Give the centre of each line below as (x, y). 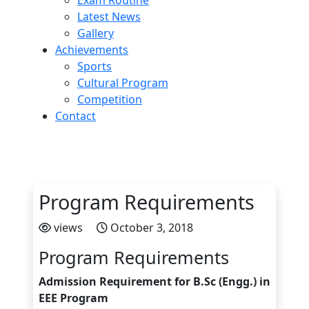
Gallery (96, 33)
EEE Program (73, 298)
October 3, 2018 (152, 228)
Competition (110, 99)
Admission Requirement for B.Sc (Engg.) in (154, 281)
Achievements (92, 50)
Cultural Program (123, 83)
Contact (76, 116)
